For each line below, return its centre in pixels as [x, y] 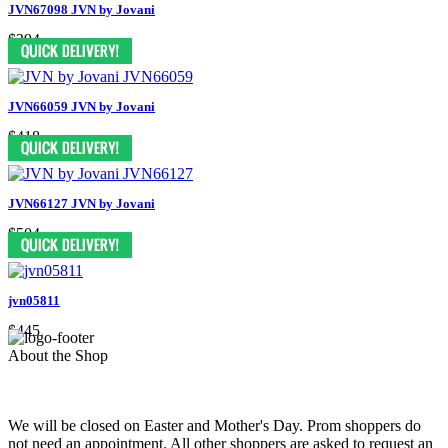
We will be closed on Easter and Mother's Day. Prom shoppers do [214, 425]
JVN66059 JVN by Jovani [81, 106]
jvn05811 [34, 300]
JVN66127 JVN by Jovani [81, 203]
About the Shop [58, 355]
